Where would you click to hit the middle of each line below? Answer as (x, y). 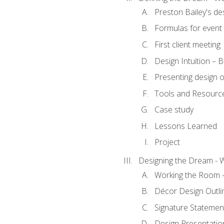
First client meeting (187, 44)
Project (167, 142)
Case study (174, 110)
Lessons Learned (185, 126)
